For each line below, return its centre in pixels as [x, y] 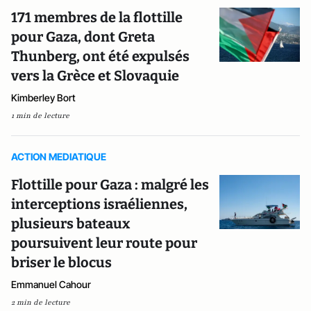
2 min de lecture [41, 302]
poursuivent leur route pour [104, 243]
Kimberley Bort [43, 98]
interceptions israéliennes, [99, 204]
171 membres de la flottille [97, 17]
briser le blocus [61, 262]
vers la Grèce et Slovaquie [95, 76]
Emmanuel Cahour [51, 284]
